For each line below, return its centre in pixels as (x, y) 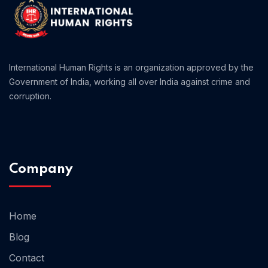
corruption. (30, 96)
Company (41, 170)
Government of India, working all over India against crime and (130, 82)
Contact (27, 258)
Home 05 (205, 176)
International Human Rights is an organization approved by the (131, 68)
